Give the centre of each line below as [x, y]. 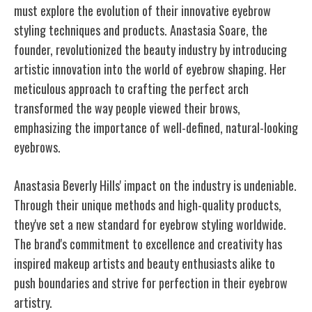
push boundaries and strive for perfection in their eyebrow [151, 282]
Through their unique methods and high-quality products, [148, 204]
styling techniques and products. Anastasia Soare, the [141, 30]
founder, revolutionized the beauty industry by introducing [150, 49]
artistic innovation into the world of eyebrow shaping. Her [150, 69]
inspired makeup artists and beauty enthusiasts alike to [145, 263]
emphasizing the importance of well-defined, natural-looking [156, 127]
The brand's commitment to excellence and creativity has [148, 243]
